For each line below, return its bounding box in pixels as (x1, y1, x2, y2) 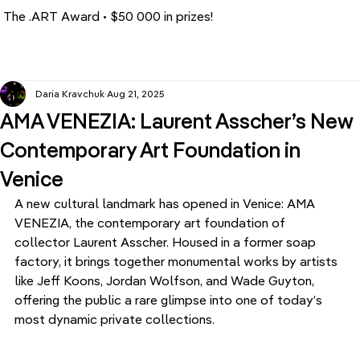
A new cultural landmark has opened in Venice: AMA (14, 194, 318, 211)
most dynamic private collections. (14, 310, 215, 327)
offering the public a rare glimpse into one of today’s (14, 291, 325, 308)
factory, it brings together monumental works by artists (14, 252, 341, 269)
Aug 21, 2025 (107, 87, 165, 100)
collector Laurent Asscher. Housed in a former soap (14, 233, 319, 250)
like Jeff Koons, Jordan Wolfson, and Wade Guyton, (14, 272, 317, 288)
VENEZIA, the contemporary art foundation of (14, 214, 288, 231)
